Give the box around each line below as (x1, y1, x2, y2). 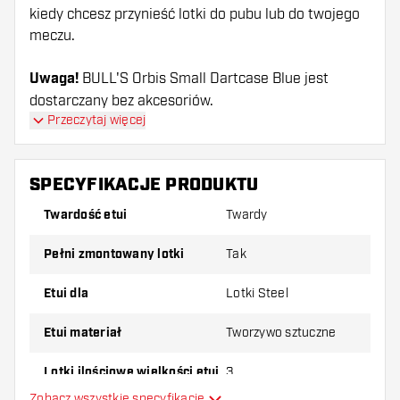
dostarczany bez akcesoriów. (29, 92, 213, 110)
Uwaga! (29, 70, 79, 88)
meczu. (29, 27, 75, 45)
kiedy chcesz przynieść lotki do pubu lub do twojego (29, 5, 360, 23)
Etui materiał (51, 325, 122, 341)
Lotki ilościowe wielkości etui (51, 364, 220, 380)
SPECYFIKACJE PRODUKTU (29, 173, 259, 196)
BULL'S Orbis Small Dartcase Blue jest (79, 70, 329, 87)
